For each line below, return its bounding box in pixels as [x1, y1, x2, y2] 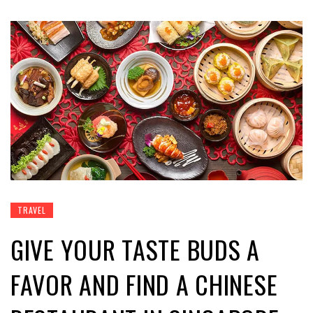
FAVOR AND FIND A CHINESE [10, 265, 278, 303]
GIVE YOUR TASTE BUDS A [10, 230, 260, 268]
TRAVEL [17, 203, 46, 216]
